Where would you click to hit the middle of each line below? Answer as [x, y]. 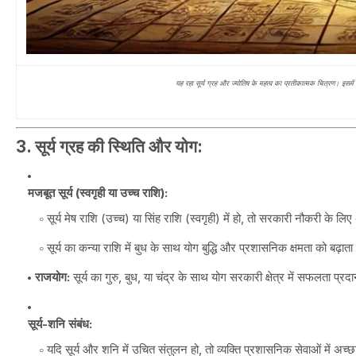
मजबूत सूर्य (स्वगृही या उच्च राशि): [98, 193]
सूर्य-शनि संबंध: [60, 324]
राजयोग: [52, 277]
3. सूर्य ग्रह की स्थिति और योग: [109, 147]
